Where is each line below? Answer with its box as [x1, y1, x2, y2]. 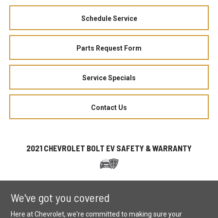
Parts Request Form [76, 44, 142, 52]
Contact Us [91, 103, 127, 111]
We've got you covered [11, 190, 110, 205]
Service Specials [82, 73, 136, 82]
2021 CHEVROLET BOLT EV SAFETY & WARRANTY [26, 143, 192, 153]
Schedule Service [81, 14, 137, 22]
